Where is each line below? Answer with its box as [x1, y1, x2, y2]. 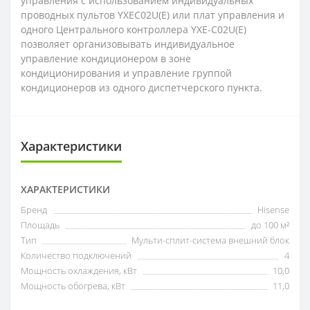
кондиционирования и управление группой [21, 66, 232, 80]
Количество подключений [21, 248, 131, 262]
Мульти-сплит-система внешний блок [131, 233, 289, 246]
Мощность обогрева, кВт [21, 279, 125, 292]
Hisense [257, 203, 289, 216]
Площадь [21, 218, 60, 231]
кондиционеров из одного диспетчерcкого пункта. [21, 80, 262, 94]
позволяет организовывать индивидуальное [21, 37, 235, 51]
